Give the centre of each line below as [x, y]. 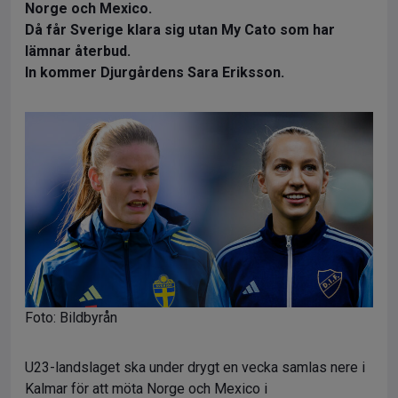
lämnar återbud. [78, 51]
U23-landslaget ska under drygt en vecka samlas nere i [195, 368]
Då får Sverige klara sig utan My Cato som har [180, 30]
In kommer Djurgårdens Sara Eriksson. [155, 72]
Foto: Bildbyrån [71, 318]
